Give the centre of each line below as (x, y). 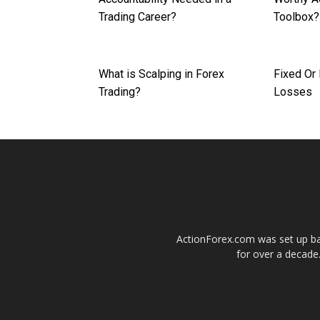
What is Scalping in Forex (161, 74)
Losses (293, 92)
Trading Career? (137, 17)
